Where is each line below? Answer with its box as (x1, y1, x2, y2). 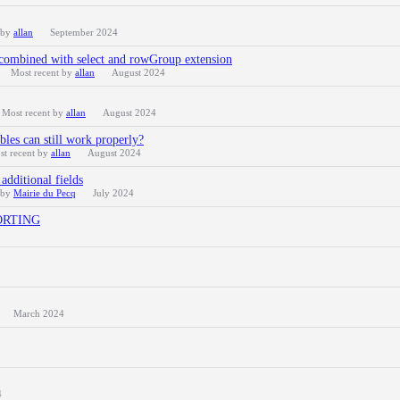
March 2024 (13, 308, 64, 319)
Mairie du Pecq (13, 187, 76, 198)
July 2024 (93, 187, 134, 198)
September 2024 (50, 27, 118, 37)
